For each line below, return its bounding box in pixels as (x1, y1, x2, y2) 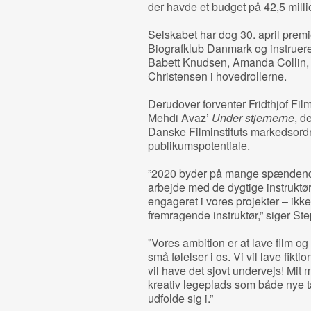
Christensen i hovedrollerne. (147, 68, 287, 84)
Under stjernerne (211, 110, 294, 126)
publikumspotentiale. (147, 137, 250, 153)
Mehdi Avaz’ (147, 110, 212, 126)
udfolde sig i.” (147, 290, 213, 306)
